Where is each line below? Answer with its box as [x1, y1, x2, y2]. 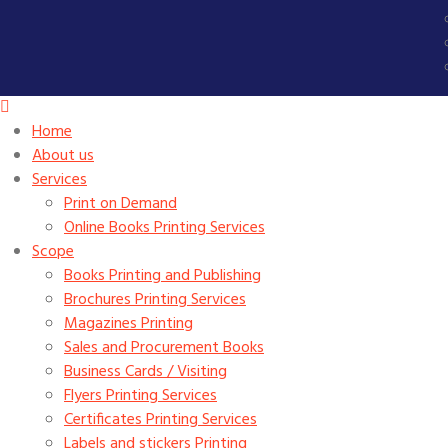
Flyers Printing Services [64, 383, 217, 409]
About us [32, 143, 94, 169]
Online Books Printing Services [64, 215, 265, 241]
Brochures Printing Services [64, 287, 246, 313]
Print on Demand [64, 191, 177, 217]
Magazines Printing [64, 311, 193, 337]
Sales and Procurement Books [64, 335, 264, 361]
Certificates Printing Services [64, 407, 257, 433]
